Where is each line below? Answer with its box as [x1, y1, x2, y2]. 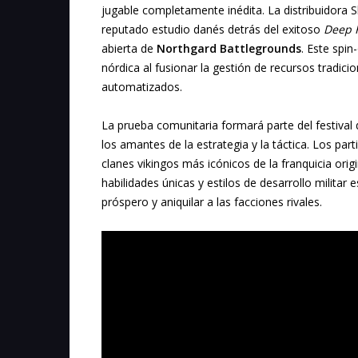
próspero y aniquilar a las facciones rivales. [101, 194, 322, 210]
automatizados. [101, 79, 182, 95]
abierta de [101, 41, 157, 57]
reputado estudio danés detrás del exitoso [101, 22, 324, 38]
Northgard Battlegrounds [157, 41, 301, 57]
